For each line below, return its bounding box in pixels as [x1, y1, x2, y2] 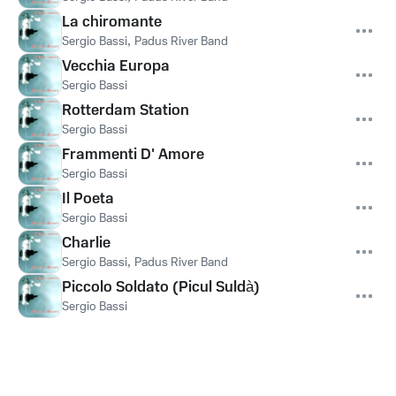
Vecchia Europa [62, 56, 170, 77]
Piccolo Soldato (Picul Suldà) [62, 277, 260, 298]
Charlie [62, 232, 110, 254]
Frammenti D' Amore [62, 144, 204, 165]
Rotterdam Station [62, 100, 189, 121]
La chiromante [62, 11, 162, 33]
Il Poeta [62, 188, 114, 209]
